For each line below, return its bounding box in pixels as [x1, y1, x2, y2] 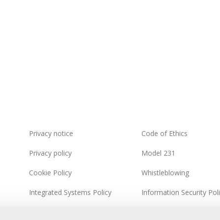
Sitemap [29, 207, 55, 217]
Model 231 [141, 148, 175, 158]
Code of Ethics [141, 129, 188, 138]
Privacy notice [29, 129, 73, 138]
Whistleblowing [141, 168, 189, 178]
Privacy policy [29, 148, 72, 158]
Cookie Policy [29, 168, 72, 178]
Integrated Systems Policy [29, 188, 111, 197]
